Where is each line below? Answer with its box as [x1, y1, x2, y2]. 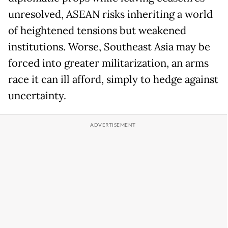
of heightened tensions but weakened [8, 24, 186, 38]
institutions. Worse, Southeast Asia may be [8, 40, 210, 54]
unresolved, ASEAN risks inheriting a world [8, 8, 213, 21]
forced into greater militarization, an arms [8, 56, 209, 70]
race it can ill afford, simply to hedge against [8, 73, 218, 87]
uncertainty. [8, 89, 66, 103]
